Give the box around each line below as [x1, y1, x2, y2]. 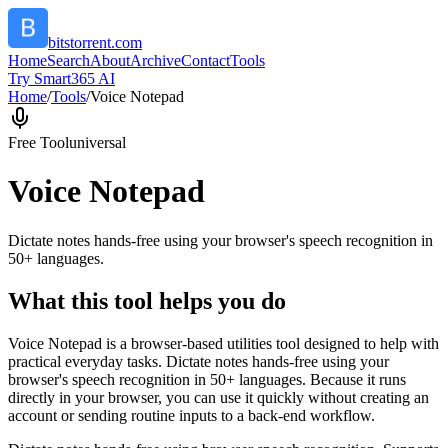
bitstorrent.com [48, 34, 142, 51]
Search [47, 52, 90, 69]
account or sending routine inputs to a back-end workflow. [8, 406, 375, 424]
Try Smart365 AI [8, 70, 115, 87]
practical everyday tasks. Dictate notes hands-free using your [8, 352, 389, 370]
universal [69, 134, 126, 151]
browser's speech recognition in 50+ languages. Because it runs [8, 370, 406, 388]
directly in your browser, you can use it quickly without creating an [8, 388, 429, 406]
